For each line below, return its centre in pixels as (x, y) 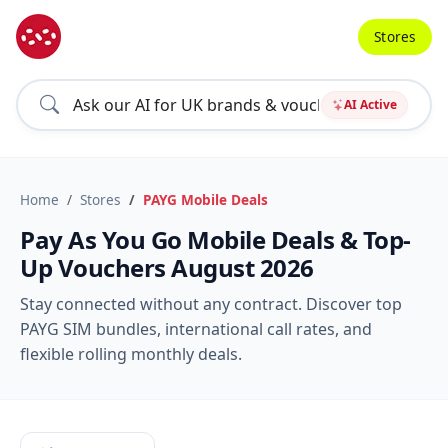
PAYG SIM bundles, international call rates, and (196, 329)
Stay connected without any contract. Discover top (211, 304)
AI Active (370, 104)
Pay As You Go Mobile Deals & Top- (215, 239)
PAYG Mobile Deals (205, 199)
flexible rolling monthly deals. (131, 354)
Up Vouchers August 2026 (167, 267)
